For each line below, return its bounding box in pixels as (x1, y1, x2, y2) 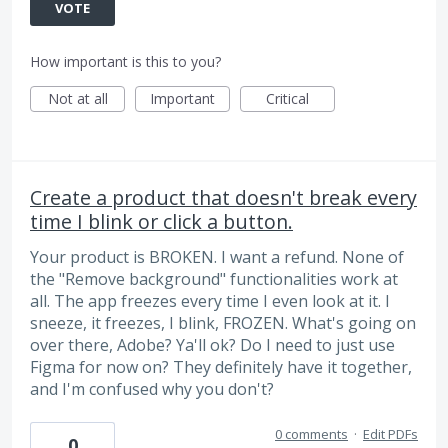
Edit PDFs (363, 425, 418, 444)
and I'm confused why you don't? (30, 377, 274, 400)
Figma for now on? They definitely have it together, (30, 355, 412, 378)
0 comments (275, 425, 348, 444)
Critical (266, 88, 309, 108)
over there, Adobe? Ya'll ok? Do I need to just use (30, 333, 395, 356)
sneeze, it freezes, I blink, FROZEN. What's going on (30, 311, 416, 334)
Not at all (47, 88, 108, 108)
